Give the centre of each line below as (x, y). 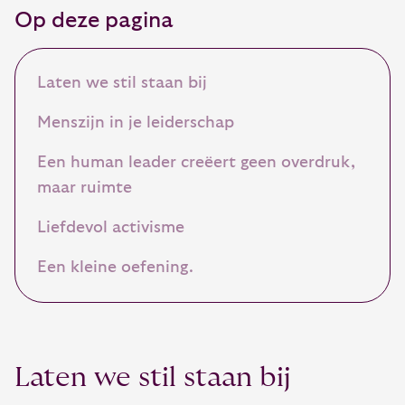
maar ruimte (85, 188)
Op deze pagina (94, 20)
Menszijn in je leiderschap (136, 122)
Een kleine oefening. (115, 267)
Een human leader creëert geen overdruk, (196, 162)
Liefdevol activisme (111, 227)
